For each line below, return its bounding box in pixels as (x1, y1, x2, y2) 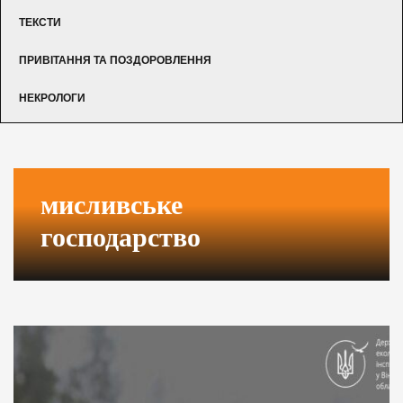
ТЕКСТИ (19, 15, 61, 29)
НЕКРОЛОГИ (19, 91, 85, 104)
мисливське (40, 189, 183, 219)
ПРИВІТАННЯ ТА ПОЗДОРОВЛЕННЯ (19, 53, 211, 67)
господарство (40, 221, 201, 252)
